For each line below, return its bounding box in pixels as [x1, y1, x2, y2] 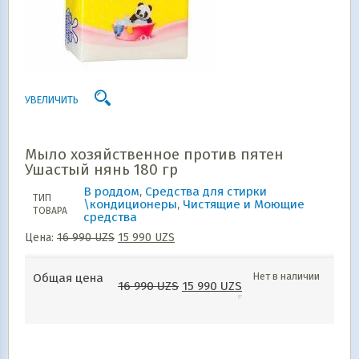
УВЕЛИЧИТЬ [25, 94, 79, 106]
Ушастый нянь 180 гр [25, 160, 178, 179]
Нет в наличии [253, 270, 320, 282]
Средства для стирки [145, 184, 267, 199]
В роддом [83, 184, 139, 199]
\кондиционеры [83, 197, 177, 212]
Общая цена [33, 271, 103, 285]
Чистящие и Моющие [183, 197, 305, 212]
